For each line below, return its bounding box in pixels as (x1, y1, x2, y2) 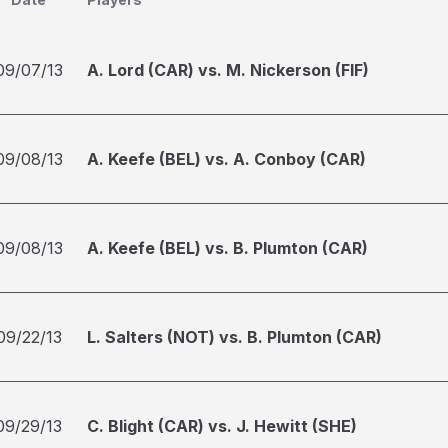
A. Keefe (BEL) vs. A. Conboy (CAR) (87, 149, 366, 169)
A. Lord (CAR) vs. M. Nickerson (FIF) (87, 60, 369, 80)
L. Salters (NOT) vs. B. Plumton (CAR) (87, 327, 382, 347)
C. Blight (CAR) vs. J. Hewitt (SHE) (87, 416, 357, 436)
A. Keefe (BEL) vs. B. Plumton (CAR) (87, 238, 368, 258)
